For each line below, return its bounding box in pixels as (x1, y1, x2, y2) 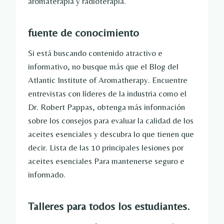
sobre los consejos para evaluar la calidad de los (28, 115, 193, 126)
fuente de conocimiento (28, 26, 139, 39)
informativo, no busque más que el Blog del (28, 61, 178, 72)
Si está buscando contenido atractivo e (28, 48, 162, 58)
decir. (28, 142, 49, 153)
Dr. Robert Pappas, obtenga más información (28, 102, 185, 112)
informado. (28, 169, 65, 180)
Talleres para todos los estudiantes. (28, 200, 190, 213)
